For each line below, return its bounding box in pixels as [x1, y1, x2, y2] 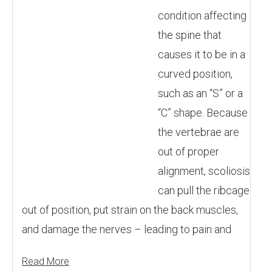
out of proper [158, 145, 219, 158]
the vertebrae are [158, 126, 239, 138]
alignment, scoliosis [158, 165, 250, 177]
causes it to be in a [158, 48, 245, 61]
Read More [22, 256, 69, 267]
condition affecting [158, 9, 246, 22]
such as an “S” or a [158, 87, 243, 100]
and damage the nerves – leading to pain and [22, 223, 231, 236]
